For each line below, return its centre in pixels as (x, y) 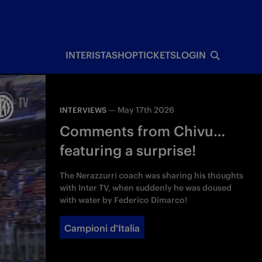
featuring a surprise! (128, 150)
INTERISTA (88, 55)
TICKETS (157, 55)
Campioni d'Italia (102, 228)
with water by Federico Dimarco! (124, 200)
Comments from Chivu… (143, 131)
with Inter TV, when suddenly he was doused (146, 188)
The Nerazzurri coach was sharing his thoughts (152, 175)
